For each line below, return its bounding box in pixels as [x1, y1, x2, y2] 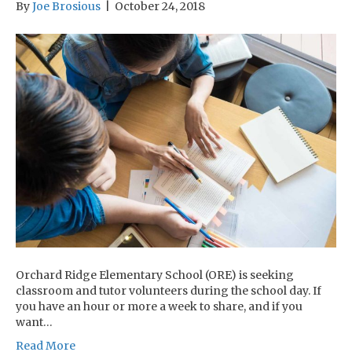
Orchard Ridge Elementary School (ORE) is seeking [16, 268, 294, 283]
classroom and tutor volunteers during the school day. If [16, 284, 321, 299]
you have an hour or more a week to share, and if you [16, 299, 302, 314]
